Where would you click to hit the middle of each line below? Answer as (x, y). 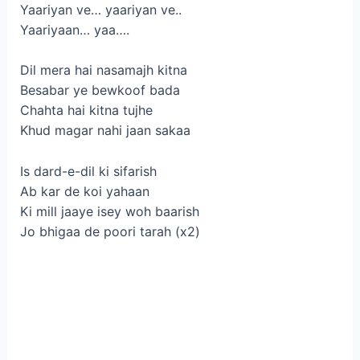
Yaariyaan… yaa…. (74, 29)
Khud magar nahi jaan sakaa (105, 131)
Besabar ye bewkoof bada (100, 90)
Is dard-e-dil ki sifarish (88, 171)
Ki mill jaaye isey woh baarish (109, 211)
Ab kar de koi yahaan (84, 191)
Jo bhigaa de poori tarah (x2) (110, 231)
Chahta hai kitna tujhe (86, 110)
